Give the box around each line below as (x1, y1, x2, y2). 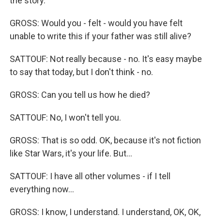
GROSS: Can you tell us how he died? (10, 90, 150, 100)
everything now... (10, 184, 74, 195)
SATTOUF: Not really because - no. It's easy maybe (10, 54, 202, 64)
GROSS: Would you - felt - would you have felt (10, 18, 183, 29)
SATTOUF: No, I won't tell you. (10, 112, 121, 123)
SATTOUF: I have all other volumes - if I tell (10, 171, 170, 182)
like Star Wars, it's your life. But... (10, 148, 132, 159)
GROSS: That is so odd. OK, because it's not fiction (10, 135, 201, 146)
